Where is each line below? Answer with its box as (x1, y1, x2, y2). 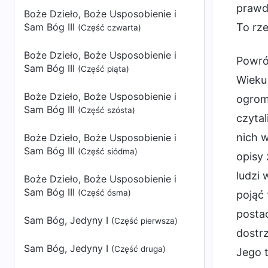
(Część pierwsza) (111, 216, 178, 226)
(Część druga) (111, 244, 166, 254)
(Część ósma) (78, 188, 131, 197)
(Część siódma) (78, 147, 138, 156)
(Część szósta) (78, 105, 135, 115)
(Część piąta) (78, 64, 129, 74)
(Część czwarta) (78, 23, 141, 32)
